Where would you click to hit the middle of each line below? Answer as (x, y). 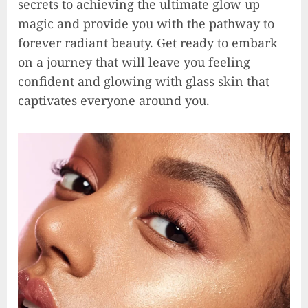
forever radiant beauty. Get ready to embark (148, 42)
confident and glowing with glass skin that (144, 81)
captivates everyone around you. (114, 100)
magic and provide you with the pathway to (146, 23)
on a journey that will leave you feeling (134, 62)
